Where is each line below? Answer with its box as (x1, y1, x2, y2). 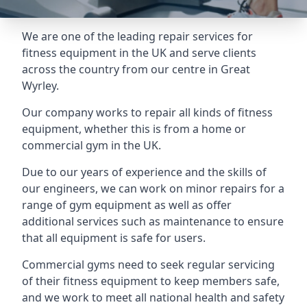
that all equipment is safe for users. (22, 230, 206, 245)
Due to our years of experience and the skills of (22, 164, 267, 180)
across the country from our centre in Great (22, 62, 250, 77)
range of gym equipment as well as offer (22, 197, 232, 212)
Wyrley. (22, 78, 59, 93)
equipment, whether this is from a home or (22, 121, 246, 136)
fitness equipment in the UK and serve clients (22, 45, 256, 60)
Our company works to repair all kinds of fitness (22, 105, 273, 120)
